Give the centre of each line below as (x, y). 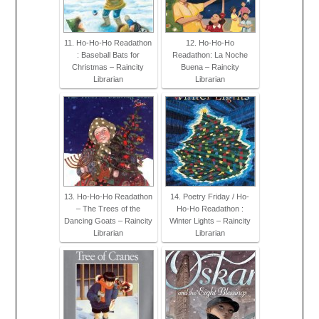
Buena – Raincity (210, 67)
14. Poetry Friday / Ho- (210, 197)
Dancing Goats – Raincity (108, 221)
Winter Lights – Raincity (210, 221)
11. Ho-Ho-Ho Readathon (108, 43)
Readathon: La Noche (210, 55)
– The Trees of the (108, 209)
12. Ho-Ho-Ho (210, 43)
